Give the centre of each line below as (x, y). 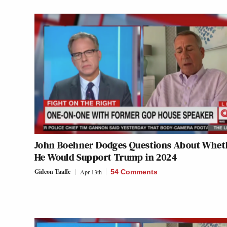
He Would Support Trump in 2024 (106, 157)
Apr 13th (91, 172)
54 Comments (134, 172)
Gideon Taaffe (52, 172)
